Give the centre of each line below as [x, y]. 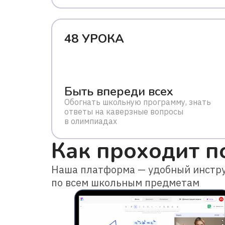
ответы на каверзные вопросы [124, 111]
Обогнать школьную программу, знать [138, 102]
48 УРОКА [94, 39]
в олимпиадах [91, 121]
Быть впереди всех [119, 91]
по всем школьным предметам [125, 183]
